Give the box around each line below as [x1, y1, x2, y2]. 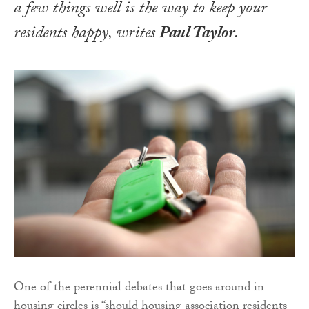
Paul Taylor [159, 20, 235, 49]
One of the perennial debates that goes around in [14, 277, 264, 299]
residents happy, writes [14, 20, 155, 49]
